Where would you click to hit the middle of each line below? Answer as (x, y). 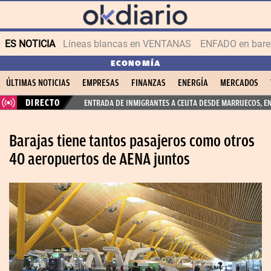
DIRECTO (43, 103)
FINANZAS (149, 83)
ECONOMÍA (135, 63)
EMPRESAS (101, 83)
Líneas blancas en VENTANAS (127, 44)
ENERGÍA (193, 83)
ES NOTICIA (30, 44)
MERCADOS (239, 83)
